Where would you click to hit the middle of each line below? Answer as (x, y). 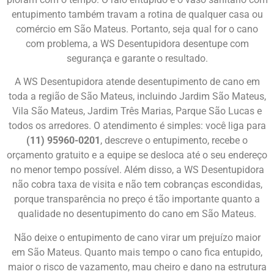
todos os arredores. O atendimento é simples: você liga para (137, 126)
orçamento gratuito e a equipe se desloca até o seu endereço (137, 155)
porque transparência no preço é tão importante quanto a (137, 199)
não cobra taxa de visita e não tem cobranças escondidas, (137, 185)
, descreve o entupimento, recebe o (174, 141)
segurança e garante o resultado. (137, 58)
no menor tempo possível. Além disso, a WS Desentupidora (137, 170)
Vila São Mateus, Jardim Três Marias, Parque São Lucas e (137, 111)
